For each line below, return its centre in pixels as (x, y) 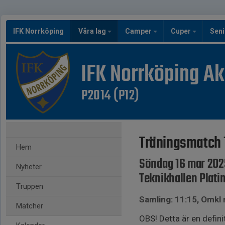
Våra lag (93, 31)
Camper (139, 31)
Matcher (30, 206)
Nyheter (29, 167)
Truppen (30, 186)
